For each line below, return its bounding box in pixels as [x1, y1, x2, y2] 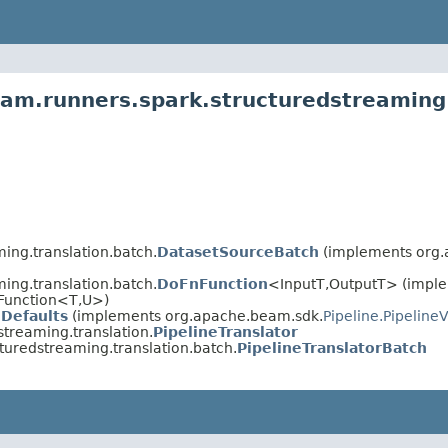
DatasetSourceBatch [157, 244, 319, 261]
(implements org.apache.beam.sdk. [68, 308, 323, 325]
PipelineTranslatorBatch [237, 340, 427, 357]
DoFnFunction [157, 276, 268, 293]
